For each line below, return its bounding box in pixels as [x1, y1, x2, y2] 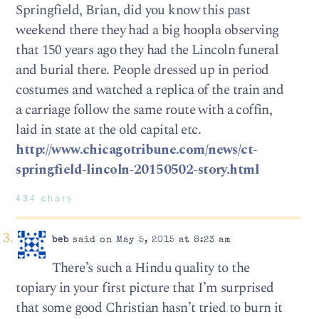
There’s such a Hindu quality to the [51, 258, 250, 279]
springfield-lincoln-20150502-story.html [16, 159, 258, 181]
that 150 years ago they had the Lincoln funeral [16, 40, 279, 61]
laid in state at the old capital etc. [16, 120, 202, 141]
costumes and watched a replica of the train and [16, 80, 284, 101]
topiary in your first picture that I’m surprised [16, 278, 274, 299]
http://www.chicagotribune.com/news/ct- [16, 140, 258, 161]
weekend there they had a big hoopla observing [16, 20, 279, 41]
